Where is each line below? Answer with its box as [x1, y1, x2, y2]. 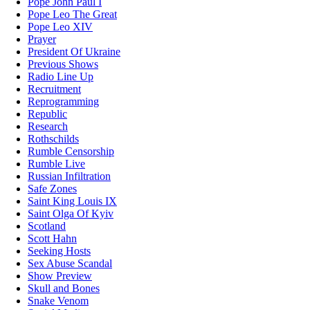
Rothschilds [28, 133, 79, 145]
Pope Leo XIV [28, 21, 93, 33]
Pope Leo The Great [28, 8, 117, 21]
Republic [28, 108, 67, 120]
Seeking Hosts [28, 245, 91, 257]
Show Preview [28, 270, 92, 282]
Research [28, 120, 68, 133]
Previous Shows [28, 58, 98, 71]
